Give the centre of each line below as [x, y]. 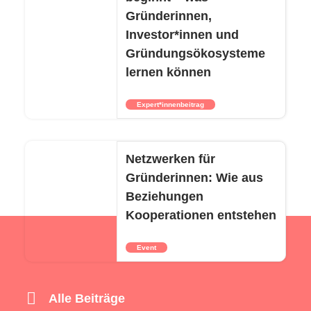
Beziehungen [164, 196]
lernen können [168, 72]
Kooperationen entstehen [201, 215]
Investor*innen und [182, 35]
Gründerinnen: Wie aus [194, 178]
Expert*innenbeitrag [170, 104]
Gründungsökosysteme [195, 53]
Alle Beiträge [86, 299]
